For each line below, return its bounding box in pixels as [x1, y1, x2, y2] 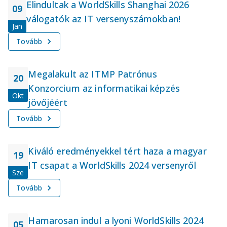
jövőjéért [28, 96, 67, 108]
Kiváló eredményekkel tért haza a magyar [28, 144, 207, 157]
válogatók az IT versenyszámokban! [26, 12, 180, 25]
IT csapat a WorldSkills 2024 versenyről [28, 159, 196, 171]
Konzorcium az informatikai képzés [28, 82, 180, 94]
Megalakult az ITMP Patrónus [28, 67, 158, 80]
